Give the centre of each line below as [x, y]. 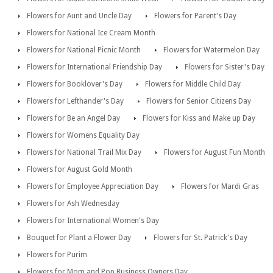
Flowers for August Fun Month [214, 152]
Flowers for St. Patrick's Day [200, 237]
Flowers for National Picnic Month [84, 50]
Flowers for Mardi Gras [220, 186]
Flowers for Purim [57, 254]
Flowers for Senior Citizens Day [199, 101]
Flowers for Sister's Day [225, 67]
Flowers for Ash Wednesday [73, 203]
